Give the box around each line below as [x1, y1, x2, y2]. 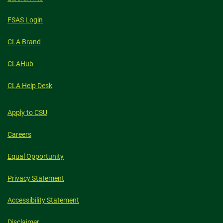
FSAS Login [7, 16, 43, 24]
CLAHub [7, 60, 33, 68]
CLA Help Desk [7, 82, 52, 90]
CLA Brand [7, 38, 41, 46]
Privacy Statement [7, 174, 64, 182]
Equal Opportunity [7, 152, 64, 160]
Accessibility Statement [7, 196, 79, 204]
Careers [7, 130, 31, 138]
